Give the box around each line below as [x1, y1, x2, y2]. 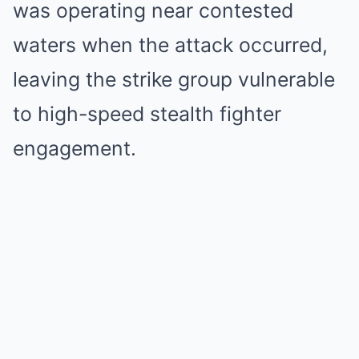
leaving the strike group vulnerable [13, 67, 335, 91]
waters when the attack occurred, [13, 33, 328, 57]
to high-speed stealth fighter [13, 102, 281, 126]
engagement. [13, 136, 136, 160]
